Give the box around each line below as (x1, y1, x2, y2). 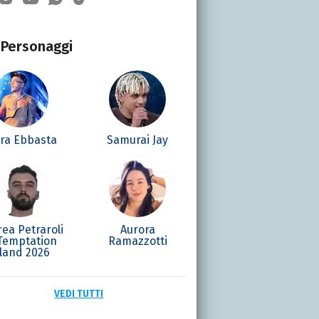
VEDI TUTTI (54, 287, 104, 300)
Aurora (120, 222, 155, 236)
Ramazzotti (108, 234, 167, 248)
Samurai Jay (107, 132, 169, 147)
